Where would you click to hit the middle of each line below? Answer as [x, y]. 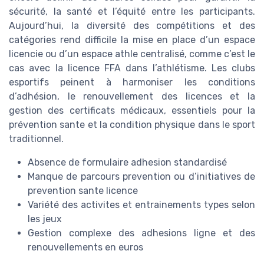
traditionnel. [36, 139]
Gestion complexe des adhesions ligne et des [141, 233]
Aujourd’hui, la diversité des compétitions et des [132, 26]
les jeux [45, 219]
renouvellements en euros [85, 247]
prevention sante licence [83, 191]
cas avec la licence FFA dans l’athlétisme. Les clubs [132, 68]
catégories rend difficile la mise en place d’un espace [132, 40]
